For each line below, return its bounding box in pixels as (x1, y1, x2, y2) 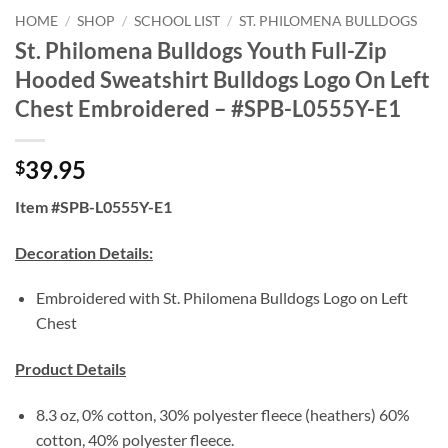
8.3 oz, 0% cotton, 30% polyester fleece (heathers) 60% (35, 404, 410, 424)
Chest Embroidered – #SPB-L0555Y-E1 (15, 94, 401, 122)
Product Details (15, 359, 126, 379)
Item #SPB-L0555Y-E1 (15, 196, 172, 216)
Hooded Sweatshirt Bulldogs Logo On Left (15, 65, 430, 93)
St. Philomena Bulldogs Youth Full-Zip (15, 36, 386, 64)
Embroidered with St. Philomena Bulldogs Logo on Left (35, 288, 408, 308)
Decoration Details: (15, 242, 153, 262)
